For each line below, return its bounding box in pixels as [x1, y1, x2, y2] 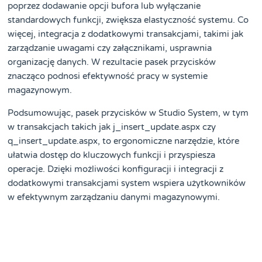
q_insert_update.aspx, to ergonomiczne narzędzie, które [8, 135, 240, 146]
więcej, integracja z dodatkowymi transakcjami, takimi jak [8, 29, 244, 40]
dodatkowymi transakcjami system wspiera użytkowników [8, 177, 246, 188]
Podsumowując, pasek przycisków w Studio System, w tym [8, 107, 249, 118]
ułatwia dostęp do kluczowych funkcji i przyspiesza [8, 149, 216, 160]
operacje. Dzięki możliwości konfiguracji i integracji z [8, 163, 224, 174]
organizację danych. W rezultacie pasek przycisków [8, 57, 216, 68]
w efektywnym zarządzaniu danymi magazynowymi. [8, 191, 220, 202]
